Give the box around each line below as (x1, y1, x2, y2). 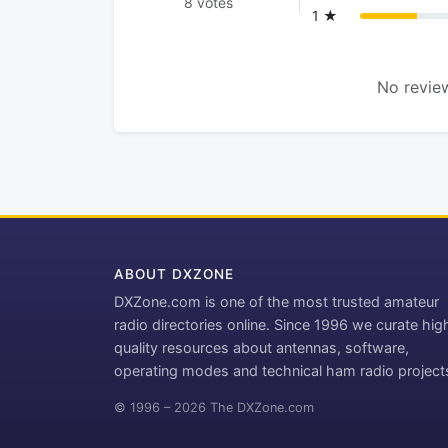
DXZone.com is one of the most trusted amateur (114, 293, 439, 310)
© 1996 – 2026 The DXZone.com (114, 400, 314, 415)
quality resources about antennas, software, (114, 339, 409, 356)
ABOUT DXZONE (114, 266, 234, 282)
